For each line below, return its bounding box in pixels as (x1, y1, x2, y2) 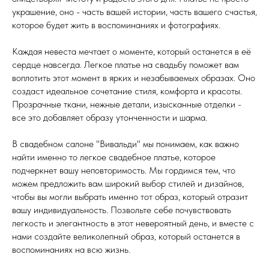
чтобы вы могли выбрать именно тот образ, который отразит (12, 190, 248, 202)
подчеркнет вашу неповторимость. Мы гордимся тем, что (12, 164, 235, 176)
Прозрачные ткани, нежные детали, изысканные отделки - (12, 98, 241, 110)
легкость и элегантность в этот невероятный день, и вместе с (12, 217, 254, 229)
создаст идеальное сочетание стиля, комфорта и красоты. (12, 85, 242, 97)
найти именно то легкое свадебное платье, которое (12, 151, 216, 163)
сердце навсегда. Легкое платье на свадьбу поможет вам (12, 58, 239, 70)
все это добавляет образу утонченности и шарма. (12, 111, 207, 123)
